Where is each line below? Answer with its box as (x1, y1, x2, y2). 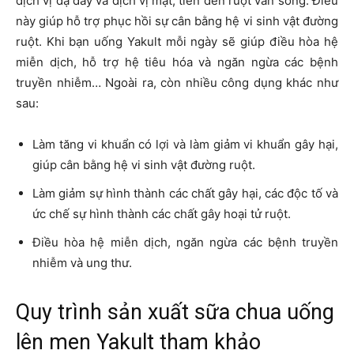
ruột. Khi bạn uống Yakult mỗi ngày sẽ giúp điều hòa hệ (16, 34, 338, 50)
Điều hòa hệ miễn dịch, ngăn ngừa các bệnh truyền (32, 235, 338, 250)
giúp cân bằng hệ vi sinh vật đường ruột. (32, 157, 255, 173)
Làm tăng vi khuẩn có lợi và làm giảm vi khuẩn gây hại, (32, 137, 338, 153)
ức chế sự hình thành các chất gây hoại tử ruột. (32, 206, 291, 222)
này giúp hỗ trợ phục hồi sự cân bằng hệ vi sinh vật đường (16, 13, 338, 29)
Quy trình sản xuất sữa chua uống (16, 299, 334, 326)
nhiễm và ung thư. (32, 255, 132, 271)
